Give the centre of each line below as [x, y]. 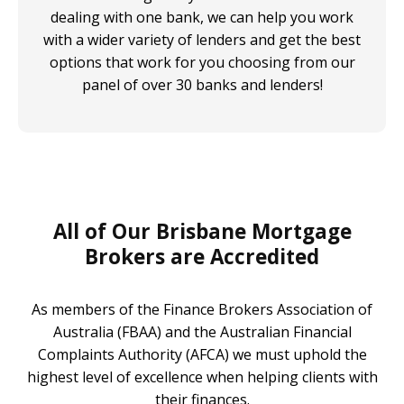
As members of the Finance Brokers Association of [202, 310]
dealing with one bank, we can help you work [202, 18]
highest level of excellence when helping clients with [202, 377]
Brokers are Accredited [202, 257]
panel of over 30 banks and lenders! [202, 85]
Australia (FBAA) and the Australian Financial [202, 332]
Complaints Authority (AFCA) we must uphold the [202, 355]
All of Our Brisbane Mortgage [202, 232]
